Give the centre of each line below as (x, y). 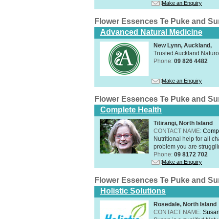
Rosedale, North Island (185, 204)
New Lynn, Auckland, (183, 45)
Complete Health (131, 109)
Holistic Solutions (133, 191)
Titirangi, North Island (183, 123)
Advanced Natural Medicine (151, 32)
